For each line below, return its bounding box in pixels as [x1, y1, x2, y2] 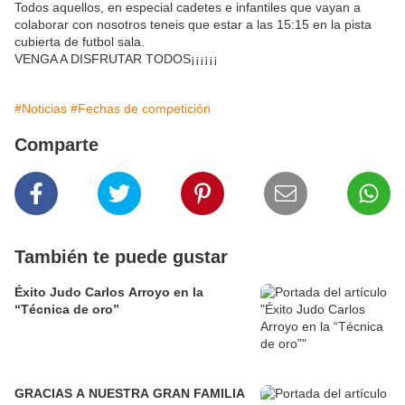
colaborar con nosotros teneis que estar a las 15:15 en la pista [14, 17, 372, 33]
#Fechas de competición [71, 101, 211, 117]
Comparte [14, 135, 99, 155]
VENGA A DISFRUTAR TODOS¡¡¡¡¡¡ [14, 52, 218, 67]
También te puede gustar [14, 247, 228, 268]
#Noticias [14, 101, 67, 117]
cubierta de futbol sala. [14, 34, 145, 50]
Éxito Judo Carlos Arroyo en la [14, 285, 203, 300]
